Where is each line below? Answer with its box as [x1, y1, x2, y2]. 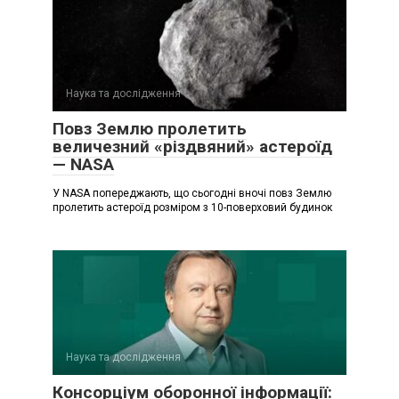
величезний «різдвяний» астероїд [53, 135, 332, 157]
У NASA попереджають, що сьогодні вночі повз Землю [53, 186, 331, 199]
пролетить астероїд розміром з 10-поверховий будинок [53, 200, 332, 214]
